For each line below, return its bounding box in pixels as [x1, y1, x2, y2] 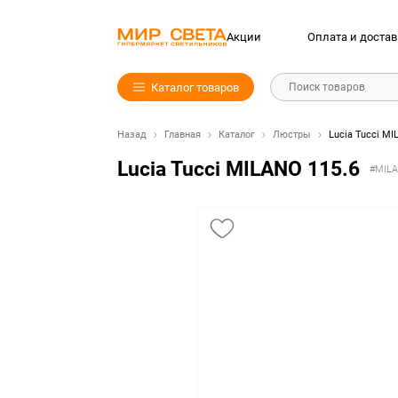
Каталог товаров [150, 80, 239, 94]
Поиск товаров [289, 81, 366, 93]
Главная [164, 129, 201, 140]
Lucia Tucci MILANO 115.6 [117, 157, 360, 181]
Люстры [273, 129, 311, 140]
